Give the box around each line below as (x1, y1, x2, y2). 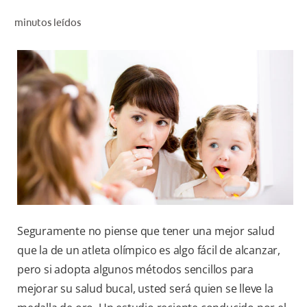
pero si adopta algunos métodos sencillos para (17, 262, 254, 278)
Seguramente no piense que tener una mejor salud (17, 223, 275, 239)
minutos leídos (14, 16, 81, 29)
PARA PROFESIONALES (183, 89, 285, 100)
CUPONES (241, 119, 285, 130)
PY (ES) (250, 180, 285, 191)
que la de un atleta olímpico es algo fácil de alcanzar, (17, 243, 280, 258)
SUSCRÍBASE (228, 210, 285, 221)
